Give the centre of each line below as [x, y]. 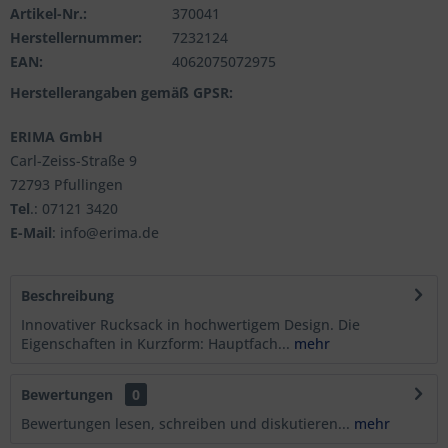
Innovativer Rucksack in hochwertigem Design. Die [190, 324]
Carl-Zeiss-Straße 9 [73, 160]
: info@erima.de [105, 232]
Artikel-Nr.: [48, 13]
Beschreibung [67, 295]
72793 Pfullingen [66, 184]
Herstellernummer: [76, 37]
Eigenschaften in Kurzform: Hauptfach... [155, 343]
